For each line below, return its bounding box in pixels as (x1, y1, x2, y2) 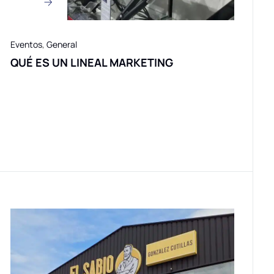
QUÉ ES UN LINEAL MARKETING (10, 54, 173, 70)
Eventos (10, 38, 42, 50)
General (46, 38, 77, 50)
